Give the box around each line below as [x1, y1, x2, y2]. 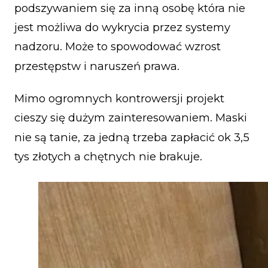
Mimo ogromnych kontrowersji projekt [14, 91, 224, 105]
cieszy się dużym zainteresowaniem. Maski [14, 111, 247, 125]
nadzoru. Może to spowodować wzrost [14, 39, 221, 54]
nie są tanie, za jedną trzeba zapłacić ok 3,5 [14, 130, 249, 144]
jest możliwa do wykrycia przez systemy [14, 20, 230, 34]
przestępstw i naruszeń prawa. [14, 59, 179, 73]
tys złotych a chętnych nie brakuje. [14, 149, 202, 163]
